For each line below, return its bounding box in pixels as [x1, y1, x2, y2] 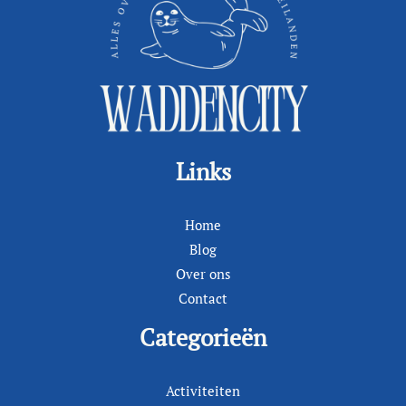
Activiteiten [166, 382, 240, 401]
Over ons [175, 266, 231, 284]
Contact [179, 290, 227, 308]
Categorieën [140, 322, 266, 354]
